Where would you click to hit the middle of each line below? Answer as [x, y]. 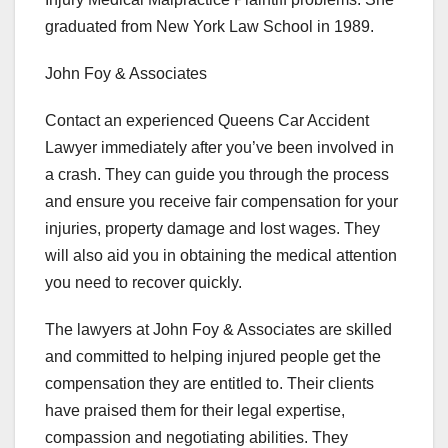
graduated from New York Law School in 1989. [209, 27]
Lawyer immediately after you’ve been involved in [219, 148]
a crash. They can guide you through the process [217, 175]
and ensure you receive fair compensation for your [221, 202]
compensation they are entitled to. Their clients [209, 384]
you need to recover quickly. [143, 283]
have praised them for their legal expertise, [195, 411]
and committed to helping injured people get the [213, 357]
